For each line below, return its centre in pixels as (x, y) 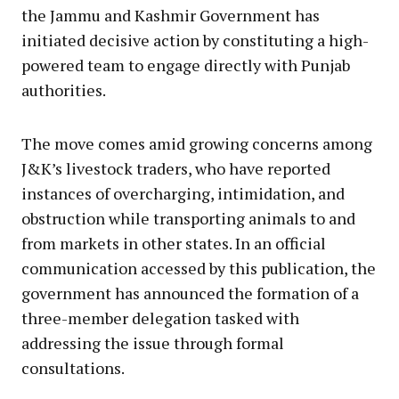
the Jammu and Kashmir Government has (171, 15)
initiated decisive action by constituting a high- (195, 40)
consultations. (73, 367)
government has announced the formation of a (190, 293)
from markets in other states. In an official (174, 243)
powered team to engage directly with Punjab (186, 65)
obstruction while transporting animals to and (188, 218)
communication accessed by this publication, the (199, 268)
